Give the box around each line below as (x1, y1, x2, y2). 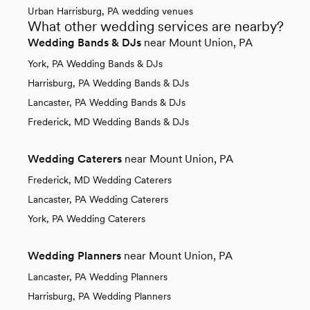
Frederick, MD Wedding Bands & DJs (28, 116, 189, 127)
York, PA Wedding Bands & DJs (28, 57, 163, 69)
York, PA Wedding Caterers (28, 212, 145, 224)
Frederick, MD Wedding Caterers (28, 174, 172, 185)
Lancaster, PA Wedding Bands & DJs (28, 96, 185, 108)
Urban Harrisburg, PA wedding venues (28, 5, 193, 17)
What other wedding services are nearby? (28, 17, 284, 35)
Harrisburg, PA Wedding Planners (28, 290, 171, 302)
